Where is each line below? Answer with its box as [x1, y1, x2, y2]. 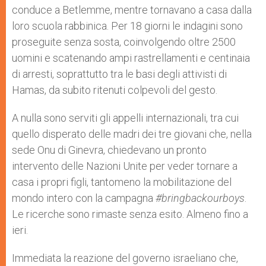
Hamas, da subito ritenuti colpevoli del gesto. [12, 84, 217, 96]
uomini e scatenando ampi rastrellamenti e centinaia [12, 52, 250, 64]
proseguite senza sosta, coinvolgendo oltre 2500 [12, 36, 236, 48]
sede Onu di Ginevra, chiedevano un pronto [12, 144, 207, 156]
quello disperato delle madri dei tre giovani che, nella [12, 128, 252, 140]
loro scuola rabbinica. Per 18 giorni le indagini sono [12, 20, 243, 32]
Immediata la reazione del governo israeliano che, [12, 252, 238, 264]
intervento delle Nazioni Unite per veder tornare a [12, 160, 237, 172]
